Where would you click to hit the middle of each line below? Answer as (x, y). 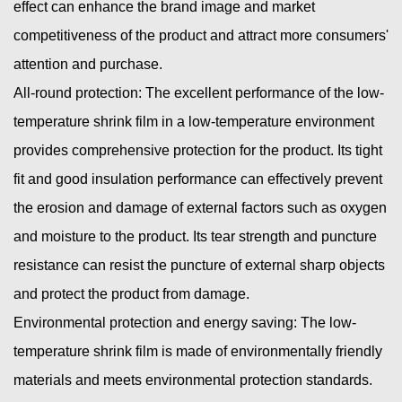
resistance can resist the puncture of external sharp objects (199, 265)
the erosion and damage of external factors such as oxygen (200, 207)
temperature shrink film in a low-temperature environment (194, 121)
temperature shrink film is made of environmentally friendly (198, 351)
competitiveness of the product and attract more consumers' (201, 35)
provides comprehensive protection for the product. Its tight (198, 150)
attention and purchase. (88, 64)
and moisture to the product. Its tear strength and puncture (195, 236)
